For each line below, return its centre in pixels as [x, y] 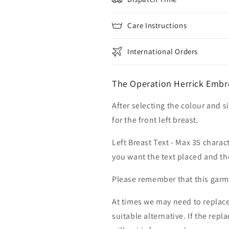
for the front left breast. [155, 120]
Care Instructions [157, 25]
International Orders [163, 51]
